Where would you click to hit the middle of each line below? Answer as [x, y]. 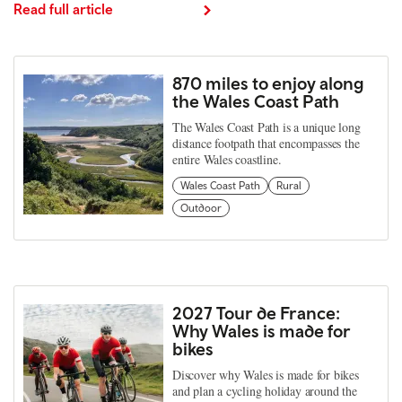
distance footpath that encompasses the [266, 143]
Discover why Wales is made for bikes [266, 374]
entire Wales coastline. [227, 159]
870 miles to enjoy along [268, 83]
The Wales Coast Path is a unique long [267, 127]
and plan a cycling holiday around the [265, 390]
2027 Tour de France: [256, 312]
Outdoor [201, 208]
